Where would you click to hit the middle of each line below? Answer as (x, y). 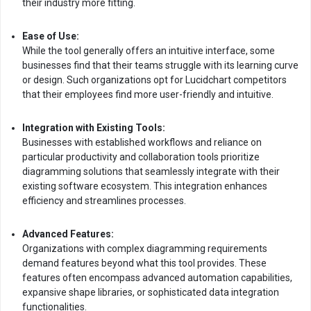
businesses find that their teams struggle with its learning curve (160, 65)
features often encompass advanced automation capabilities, (157, 278)
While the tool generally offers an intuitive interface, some (149, 51)
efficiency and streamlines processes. (104, 201)
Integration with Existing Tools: (94, 128)
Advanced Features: (68, 234)
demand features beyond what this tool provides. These (144, 263)
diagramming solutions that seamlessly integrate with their (151, 171)
